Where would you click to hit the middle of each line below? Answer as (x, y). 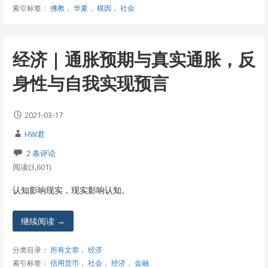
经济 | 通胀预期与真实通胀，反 (134, 59)
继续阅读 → (43, 221)
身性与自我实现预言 (90, 83)
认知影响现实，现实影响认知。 (71, 190)
